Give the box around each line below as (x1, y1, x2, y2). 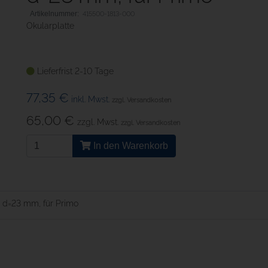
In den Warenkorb (91, 141, 168, 151)
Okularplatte (26, 21, 74, 31)
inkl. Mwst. (71, 95, 112, 104)
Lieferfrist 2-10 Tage (37, 66, 114, 76)
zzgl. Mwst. (77, 117, 121, 127)
